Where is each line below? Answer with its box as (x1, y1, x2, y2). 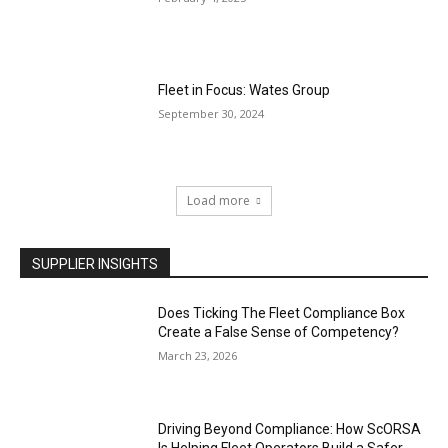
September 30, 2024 (158, 105, 265, 121)
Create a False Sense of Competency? (158, 324, 400, 341)
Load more (187, 192, 250, 210)
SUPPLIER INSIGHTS (32, 256, 158, 273)
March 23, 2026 (158, 348, 238, 364)
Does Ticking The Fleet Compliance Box (158, 305, 406, 322)
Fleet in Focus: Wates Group (158, 81, 331, 98)
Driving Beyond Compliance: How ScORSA (158, 421, 422, 438)
